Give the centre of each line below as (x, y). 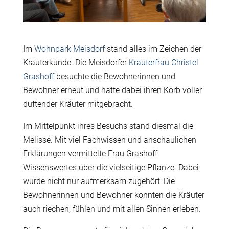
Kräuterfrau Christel (162, 63)
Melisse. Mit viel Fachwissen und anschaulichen (109, 140)
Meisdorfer (107, 63)
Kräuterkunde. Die (55, 63)
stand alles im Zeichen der (153, 49)
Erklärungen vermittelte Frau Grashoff (90, 154)
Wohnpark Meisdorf (69, 49)
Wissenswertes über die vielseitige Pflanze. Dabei (111, 168)
